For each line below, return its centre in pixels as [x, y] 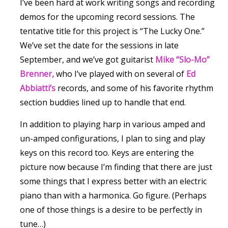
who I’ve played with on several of [121, 74]
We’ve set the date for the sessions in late [99, 45]
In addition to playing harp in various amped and [112, 124]
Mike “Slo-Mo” [182, 60]
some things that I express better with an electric [113, 181]
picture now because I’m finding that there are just [116, 167]
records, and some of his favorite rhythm [134, 88]
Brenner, [37, 74]
